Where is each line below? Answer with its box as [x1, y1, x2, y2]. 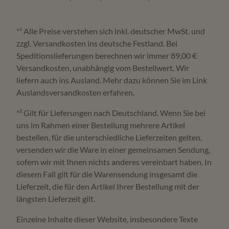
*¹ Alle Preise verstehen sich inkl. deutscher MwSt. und [16, 26, 205, 36]
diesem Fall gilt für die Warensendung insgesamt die [16, 169, 197, 179]
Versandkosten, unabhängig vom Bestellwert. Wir [16, 63, 189, 73]
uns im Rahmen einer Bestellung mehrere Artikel [16, 120, 185, 130]
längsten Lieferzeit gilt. [16, 194, 95, 204]
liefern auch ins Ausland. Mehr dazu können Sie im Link [16, 75, 207, 85]
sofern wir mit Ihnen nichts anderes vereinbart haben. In [16, 157, 212, 167]
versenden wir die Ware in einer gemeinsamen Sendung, [16, 145, 210, 155]
